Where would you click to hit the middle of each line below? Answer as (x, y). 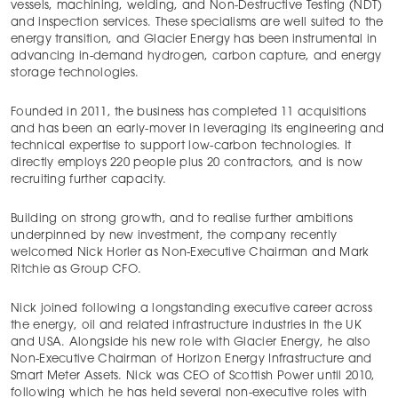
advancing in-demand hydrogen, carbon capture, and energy (196, 57)
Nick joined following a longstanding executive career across (191, 309)
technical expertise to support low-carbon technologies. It (181, 147)
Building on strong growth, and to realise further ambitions (182, 219)
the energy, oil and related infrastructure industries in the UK (186, 326)
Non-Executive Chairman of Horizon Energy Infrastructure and (191, 360)
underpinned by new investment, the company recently (174, 236)
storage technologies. (75, 74)
